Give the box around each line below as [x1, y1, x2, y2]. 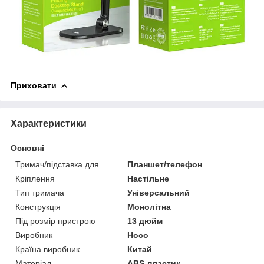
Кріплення [15, 173, 55, 183]
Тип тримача [15, 187, 64, 197]
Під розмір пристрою [15, 216, 95, 226]
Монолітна [127, 202, 171, 212]
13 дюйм [127, 216, 163, 226]
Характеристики [11, 118, 87, 128]
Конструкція [15, 202, 61, 212]
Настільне [127, 173, 170, 183]
